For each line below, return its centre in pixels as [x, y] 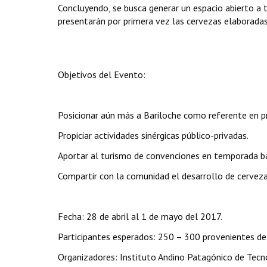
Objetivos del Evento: [102, 74]
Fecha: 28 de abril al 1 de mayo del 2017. [140, 216]
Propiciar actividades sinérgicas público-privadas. [153, 135]
